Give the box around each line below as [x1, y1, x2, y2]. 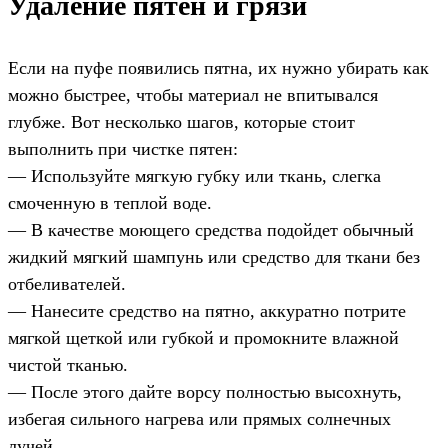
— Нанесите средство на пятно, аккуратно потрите [8, 301, 406, 322]
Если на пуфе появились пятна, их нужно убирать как [8, 58, 429, 79]
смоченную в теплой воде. [8, 193, 212, 214]
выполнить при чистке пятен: [8, 139, 238, 160]
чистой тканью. [8, 355, 128, 376]
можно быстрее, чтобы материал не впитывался [8, 85, 378, 106]
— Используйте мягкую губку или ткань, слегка [8, 166, 381, 187]
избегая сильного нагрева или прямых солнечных [8, 409, 391, 430]
